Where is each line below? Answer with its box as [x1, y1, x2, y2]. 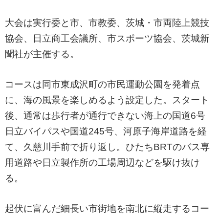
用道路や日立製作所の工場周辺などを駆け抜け [5, 157, 200, 168]
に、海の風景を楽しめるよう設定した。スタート [5, 95, 209, 106]
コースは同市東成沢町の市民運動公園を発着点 [5, 79, 200, 90]
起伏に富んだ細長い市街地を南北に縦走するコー [5, 203, 209, 214]
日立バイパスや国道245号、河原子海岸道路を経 [5, 126, 207, 137]
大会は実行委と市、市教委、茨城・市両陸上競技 [5, 18, 209, 28]
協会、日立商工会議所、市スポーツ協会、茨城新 [5, 33, 209, 44]
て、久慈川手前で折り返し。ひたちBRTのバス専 [5, 142, 210, 153]
